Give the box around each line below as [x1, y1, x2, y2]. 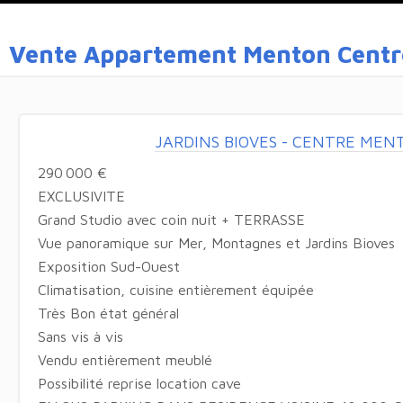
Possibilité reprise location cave [37, 374, 241, 391]
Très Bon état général [37, 304, 179, 321]
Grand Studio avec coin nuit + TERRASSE [37, 210, 305, 228]
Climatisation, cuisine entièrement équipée [37, 281, 314, 298]
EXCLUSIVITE [37, 187, 125, 204]
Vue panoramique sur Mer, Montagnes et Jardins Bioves [37, 234, 395, 251]
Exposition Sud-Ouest [37, 257, 180, 274]
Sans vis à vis [37, 327, 123, 345]
